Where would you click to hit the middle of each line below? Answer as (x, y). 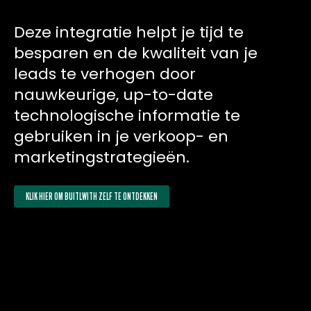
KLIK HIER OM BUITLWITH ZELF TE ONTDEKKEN (92, 196)
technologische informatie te (127, 115)
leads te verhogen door (105, 74)
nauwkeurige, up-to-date (114, 94)
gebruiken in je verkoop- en (121, 136)
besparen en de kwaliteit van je (136, 53)
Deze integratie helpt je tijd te (129, 32)
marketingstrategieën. (102, 157)
